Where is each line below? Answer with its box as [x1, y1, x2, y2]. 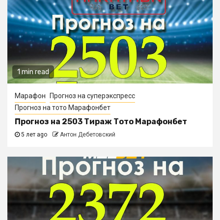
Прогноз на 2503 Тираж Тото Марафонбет [15, 116, 187, 126]
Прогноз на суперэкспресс [50, 91, 135, 100]
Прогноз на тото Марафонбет [15, 103, 110, 111]
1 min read [17, 67, 49, 76]
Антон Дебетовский [60, 131, 115, 138]
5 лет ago [20, 131, 49, 138]
